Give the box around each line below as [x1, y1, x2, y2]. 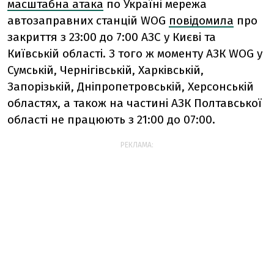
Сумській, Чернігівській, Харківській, [7, 62, 204, 77]
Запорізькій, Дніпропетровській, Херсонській [7, 79, 254, 94]
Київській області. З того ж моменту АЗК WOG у [7, 46, 262, 61]
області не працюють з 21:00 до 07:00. [7, 112, 215, 127]
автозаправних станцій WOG [7, 13, 166, 28]
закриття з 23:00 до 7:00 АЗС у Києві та [7, 29, 216, 44]
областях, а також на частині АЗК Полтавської [7, 95, 262, 110]
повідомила [169, 13, 234, 28]
